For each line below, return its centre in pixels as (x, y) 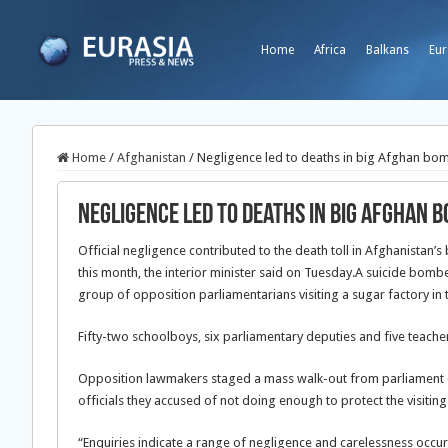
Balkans (387, 50)
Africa (330, 50)
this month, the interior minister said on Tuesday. (216, 272)
